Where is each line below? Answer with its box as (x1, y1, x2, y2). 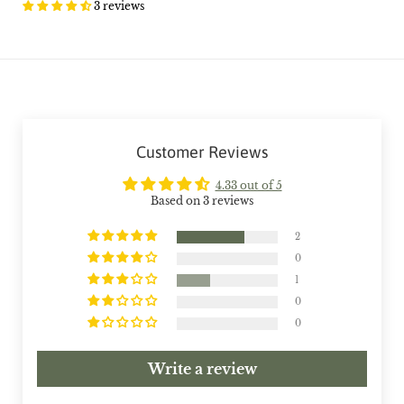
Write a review (147, 360, 257, 379)
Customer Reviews (136, 142, 268, 162)
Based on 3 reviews (151, 194, 253, 208)
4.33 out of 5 (215, 179, 282, 193)
